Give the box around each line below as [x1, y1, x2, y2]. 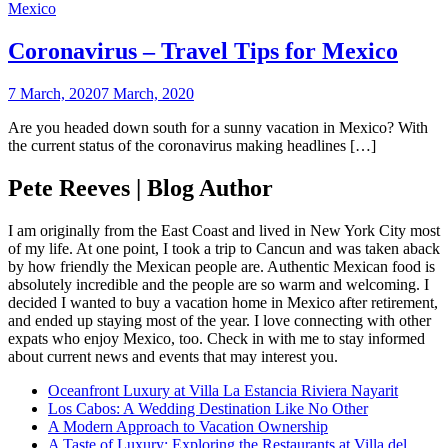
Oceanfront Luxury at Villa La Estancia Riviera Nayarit [48, 381, 398, 399]
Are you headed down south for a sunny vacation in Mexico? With [8, 118, 428, 136]
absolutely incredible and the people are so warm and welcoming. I [8, 275, 429, 293]
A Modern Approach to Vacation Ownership [48, 417, 328, 435]
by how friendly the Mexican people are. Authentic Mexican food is [8, 257, 435, 275]
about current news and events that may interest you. [8, 347, 338, 365]
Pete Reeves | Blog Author [8, 174, 273, 201]
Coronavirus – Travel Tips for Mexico [8, 37, 398, 64]
